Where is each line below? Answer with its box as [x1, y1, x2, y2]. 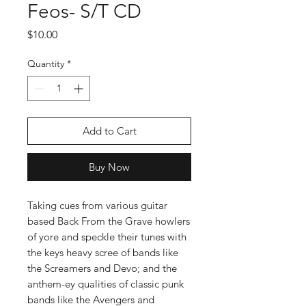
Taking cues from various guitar [27, 199, 167, 212]
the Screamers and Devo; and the [27, 262, 177, 275]
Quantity [27, 57, 64, 70]
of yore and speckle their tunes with [27, 230, 186, 243]
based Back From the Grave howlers [27, 214, 190, 227]
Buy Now [89, 161, 130, 173]
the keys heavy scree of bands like [27, 246, 178, 259]
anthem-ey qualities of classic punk [27, 277, 184, 290]
